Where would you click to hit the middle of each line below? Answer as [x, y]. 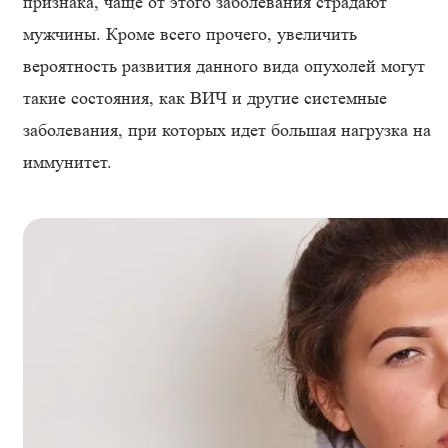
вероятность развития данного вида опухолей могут [224, 66]
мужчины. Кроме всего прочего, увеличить [190, 34]
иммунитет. [67, 162]
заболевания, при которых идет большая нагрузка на [227, 130]
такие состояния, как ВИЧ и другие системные [205, 98]
